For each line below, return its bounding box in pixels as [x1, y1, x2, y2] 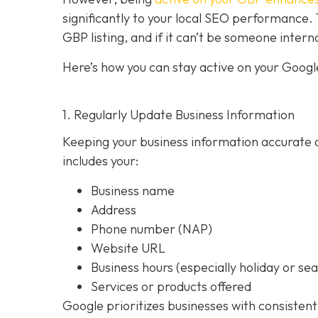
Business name [91, 182, 175, 199]
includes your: [62, 153, 138, 170]
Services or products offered [91, 278, 251, 295]
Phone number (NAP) [91, 220, 212, 237]
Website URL [91, 239, 165, 256]
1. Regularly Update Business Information [62, 106, 295, 123]
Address [91, 201, 136, 218]
